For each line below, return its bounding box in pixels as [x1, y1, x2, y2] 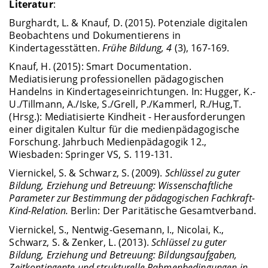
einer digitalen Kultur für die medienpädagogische [9, 123, 240, 136]
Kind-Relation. [9, 204, 69, 218]
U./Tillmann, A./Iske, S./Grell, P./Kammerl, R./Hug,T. [9, 98, 241, 111]
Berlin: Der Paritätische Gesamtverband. [68, 204, 256, 218]
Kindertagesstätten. [9, 41, 103, 54]
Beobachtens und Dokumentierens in [9, 28, 181, 42]
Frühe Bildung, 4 [102, 41, 172, 54]
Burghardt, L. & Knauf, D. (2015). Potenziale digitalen [9, 16, 248, 29]
